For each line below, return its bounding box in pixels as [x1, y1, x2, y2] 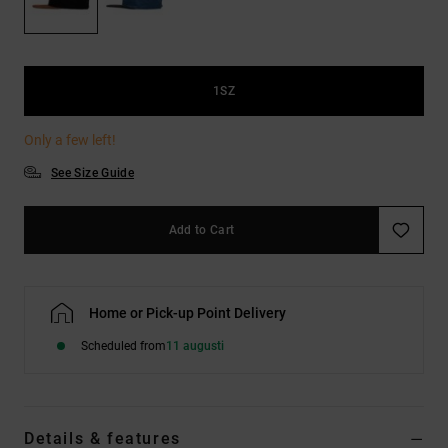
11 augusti [166, 338, 224, 353]
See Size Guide [51, 165, 135, 180]
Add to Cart [168, 222, 235, 237]
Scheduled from [81, 338, 166, 353]
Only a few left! [24, 131, 116, 148]
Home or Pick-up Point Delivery [89, 304, 286, 321]
